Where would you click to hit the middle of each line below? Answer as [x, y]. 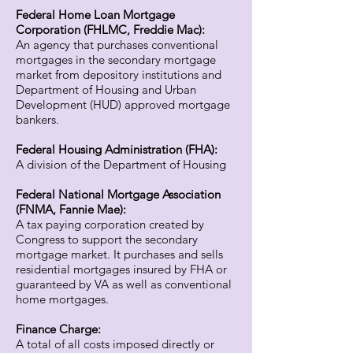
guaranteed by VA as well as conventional [124, 284]
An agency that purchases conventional [117, 45]
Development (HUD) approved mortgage [123, 104]
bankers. [37, 119]
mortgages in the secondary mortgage [116, 59]
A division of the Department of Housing [121, 164]
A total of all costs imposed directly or [115, 344]
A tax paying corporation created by [110, 224]
